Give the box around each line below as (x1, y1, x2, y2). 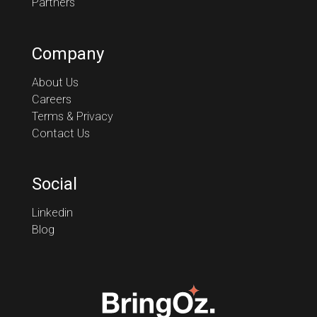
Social (31, 174, 77, 195)
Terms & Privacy (31, 109, 113, 123)
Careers (31, 92, 71, 106)
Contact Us (31, 126, 90, 140)
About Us (31, 75, 79, 89)
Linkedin (31, 206, 73, 220)
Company (31, 43, 104, 64)
